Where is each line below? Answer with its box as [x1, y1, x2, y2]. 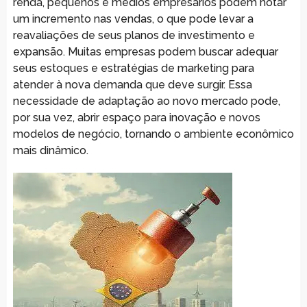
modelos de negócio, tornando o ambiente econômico [12, 127, 294, 140]
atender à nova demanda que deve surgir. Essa [12, 77, 252, 91]
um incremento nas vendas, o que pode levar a [12, 12, 254, 25]
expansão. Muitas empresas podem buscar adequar [12, 45, 278, 58]
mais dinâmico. [12, 143, 88, 157]
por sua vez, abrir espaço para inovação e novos [12, 110, 260, 124]
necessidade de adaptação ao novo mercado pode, [12, 94, 280, 108]
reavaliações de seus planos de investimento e [12, 28, 255, 42]
